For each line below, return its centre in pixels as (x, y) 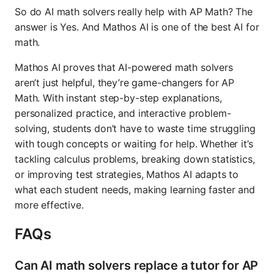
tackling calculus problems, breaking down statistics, (135, 159)
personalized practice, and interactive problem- (123, 113)
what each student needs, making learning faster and (135, 190)
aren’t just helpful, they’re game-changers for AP (125, 83)
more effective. (49, 205)
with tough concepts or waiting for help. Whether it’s (134, 144)
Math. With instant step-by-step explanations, (118, 98)
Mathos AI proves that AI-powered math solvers (124, 68)
